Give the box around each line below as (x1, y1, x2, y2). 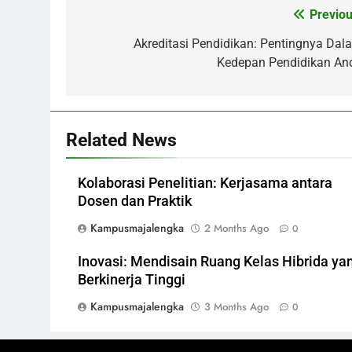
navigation (81, 35, 169, 58)
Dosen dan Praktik (78, 192, 192, 209)
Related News (66, 128, 177, 151)
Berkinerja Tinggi (78, 271, 185, 288)
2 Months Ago (204, 220, 269, 236)
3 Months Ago (204, 299, 269, 314)
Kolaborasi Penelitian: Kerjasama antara (78, 174, 332, 191)
